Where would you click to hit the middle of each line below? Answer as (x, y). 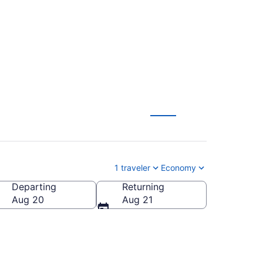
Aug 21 (137, 199)
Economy (178, 167)
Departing (34, 186)
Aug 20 (28, 199)
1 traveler (132, 167)
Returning (143, 186)
